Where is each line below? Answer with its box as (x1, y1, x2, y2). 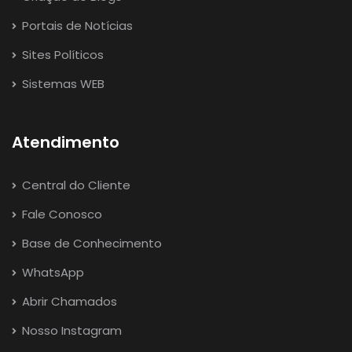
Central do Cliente (19, 177, 130, 194)
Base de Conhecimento (19, 235, 162, 252)
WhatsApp (19, 264, 84, 281)
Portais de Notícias (19, 17, 133, 35)
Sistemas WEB (19, 75, 104, 93)
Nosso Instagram (19, 322, 122, 339)
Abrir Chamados (19, 293, 117, 310)
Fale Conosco (19, 206, 102, 223)
